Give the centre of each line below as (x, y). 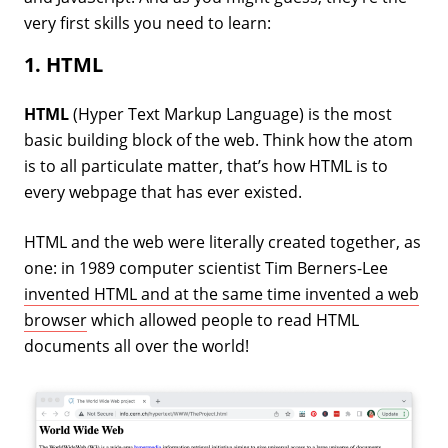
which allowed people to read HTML (223, 320)
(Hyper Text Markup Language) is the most (230, 114)
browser (55, 320)
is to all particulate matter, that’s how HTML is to (206, 166)
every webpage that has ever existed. (163, 192)
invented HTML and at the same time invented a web (221, 294)
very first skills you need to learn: (147, 23)
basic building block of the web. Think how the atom (218, 140)
